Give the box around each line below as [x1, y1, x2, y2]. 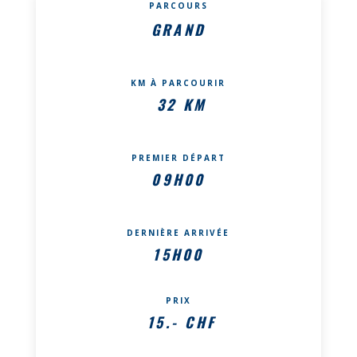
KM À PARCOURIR [131, 76, 226, 88]
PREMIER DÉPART [131, 151, 226, 163]
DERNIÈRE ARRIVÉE [127, 226, 230, 238]
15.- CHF [147, 311, 217, 332]
